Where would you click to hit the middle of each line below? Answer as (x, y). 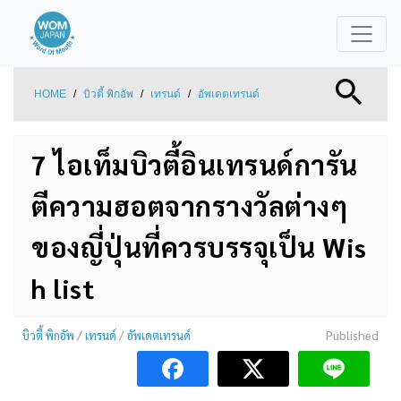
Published (352, 335)
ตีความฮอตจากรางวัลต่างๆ (190, 205)
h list (63, 288)
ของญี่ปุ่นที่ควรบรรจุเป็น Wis (199, 247)
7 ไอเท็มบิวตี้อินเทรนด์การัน (195, 164)
